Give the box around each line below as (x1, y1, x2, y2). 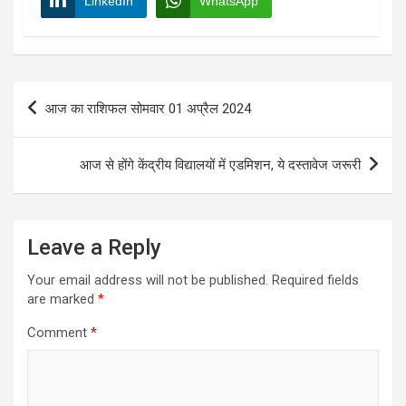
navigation (13, 110, 119, 137)
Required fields (272, 271, 359, 288)
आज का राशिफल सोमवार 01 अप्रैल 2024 (45, 100, 251, 117)
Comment (27, 324, 91, 341)
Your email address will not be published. (27, 271, 268, 288)
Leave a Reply (27, 234, 161, 260)
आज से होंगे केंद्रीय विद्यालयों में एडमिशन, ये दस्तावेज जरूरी (80, 156, 361, 173)
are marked (27, 290, 98, 307)
